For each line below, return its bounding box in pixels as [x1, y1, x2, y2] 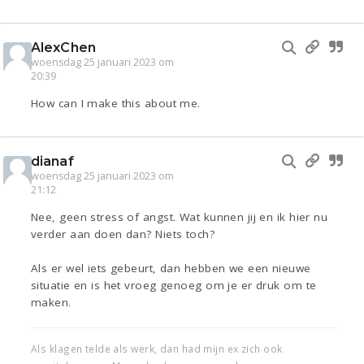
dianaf [31, 154, 74, 170]
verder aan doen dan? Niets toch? [31, 227, 215, 242]
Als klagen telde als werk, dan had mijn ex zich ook [31, 342, 283, 356]
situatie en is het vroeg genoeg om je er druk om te [31, 278, 317, 293]
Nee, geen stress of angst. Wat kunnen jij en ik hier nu [31, 210, 328, 225]
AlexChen [31, 40, 96, 56]
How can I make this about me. [31, 96, 201, 111]
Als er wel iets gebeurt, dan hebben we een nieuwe [31, 261, 311, 276]
